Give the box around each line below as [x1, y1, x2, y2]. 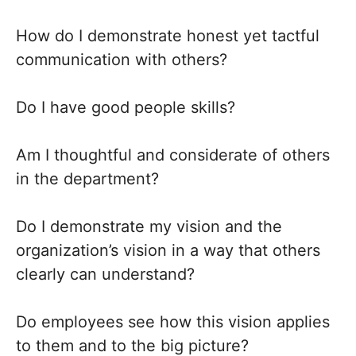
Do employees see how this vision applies [16, 312, 330, 331]
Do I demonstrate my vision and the [16, 217, 282, 236]
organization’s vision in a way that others [16, 241, 320, 260]
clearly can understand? [16, 265, 195, 284]
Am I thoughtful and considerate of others [16, 145, 330, 164]
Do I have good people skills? [16, 98, 235, 117]
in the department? [16, 169, 159, 188]
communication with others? [16, 50, 227, 69]
